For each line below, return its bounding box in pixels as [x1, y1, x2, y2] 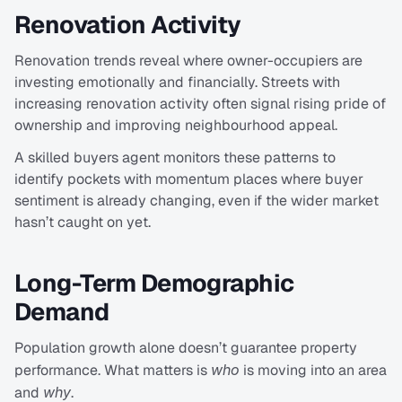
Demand [14, 296, 109, 328]
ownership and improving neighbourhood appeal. [14, 116, 337, 135]
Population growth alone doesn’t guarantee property [14, 338, 357, 358]
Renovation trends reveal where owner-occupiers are [14, 51, 363, 71]
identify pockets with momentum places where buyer [14, 170, 363, 189]
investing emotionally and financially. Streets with [14, 73, 340, 92]
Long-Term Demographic [14, 267, 294, 300]
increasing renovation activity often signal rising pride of [14, 94, 386, 114]
